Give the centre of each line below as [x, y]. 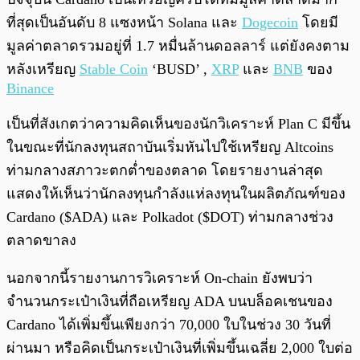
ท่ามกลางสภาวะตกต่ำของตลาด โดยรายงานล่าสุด [165, 171]
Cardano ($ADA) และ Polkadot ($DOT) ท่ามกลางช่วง [170, 217]
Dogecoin [270, 23]
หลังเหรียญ [43, 70]
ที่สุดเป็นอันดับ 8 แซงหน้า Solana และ [124, 23]
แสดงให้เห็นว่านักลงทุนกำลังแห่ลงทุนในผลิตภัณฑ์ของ [176, 194]
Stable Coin [114, 70]
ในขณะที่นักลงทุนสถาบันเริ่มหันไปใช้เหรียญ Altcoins [170, 147]
